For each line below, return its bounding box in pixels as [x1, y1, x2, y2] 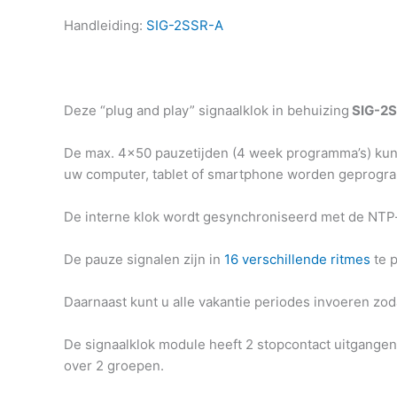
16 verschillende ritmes [224, 251, 370, 269]
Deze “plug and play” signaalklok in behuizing [64, 102, 349, 120]
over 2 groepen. [64, 357, 164, 375]
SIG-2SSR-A [146, 17, 223, 35]
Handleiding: [64, 17, 146, 35]
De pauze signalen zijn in [64, 251, 224, 269]
